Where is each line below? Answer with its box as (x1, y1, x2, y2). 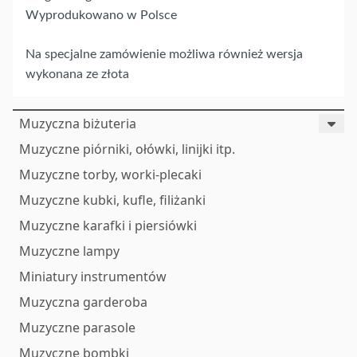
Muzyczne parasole (19, 318, 135, 336)
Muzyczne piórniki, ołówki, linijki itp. (19, 139, 235, 158)
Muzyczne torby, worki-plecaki (19, 165, 202, 183)
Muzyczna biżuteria (19, 114, 136, 132)
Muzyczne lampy (19, 241, 120, 260)
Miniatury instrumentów (19, 267, 167, 285)
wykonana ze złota (25, 67, 129, 80)
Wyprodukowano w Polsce (25, 8, 177, 22)
